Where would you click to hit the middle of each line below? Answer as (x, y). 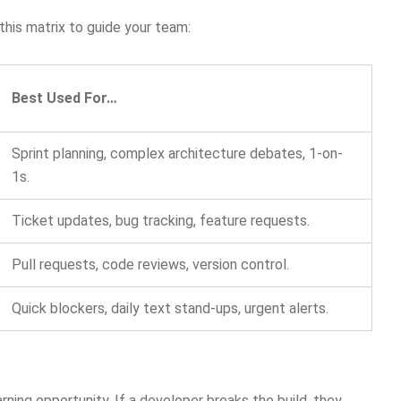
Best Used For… (64, 98)
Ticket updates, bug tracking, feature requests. (161, 221)
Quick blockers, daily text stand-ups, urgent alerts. (170, 309)
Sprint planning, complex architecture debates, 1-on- (177, 154)
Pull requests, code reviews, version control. (150, 265)
